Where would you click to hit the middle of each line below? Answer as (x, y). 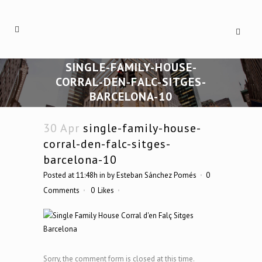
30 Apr (61, 128)
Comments (61, 190)
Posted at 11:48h (70, 175)
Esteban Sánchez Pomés (156, 175)
